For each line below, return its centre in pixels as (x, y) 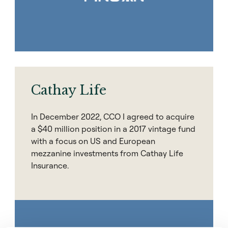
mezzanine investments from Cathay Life (107, 153)
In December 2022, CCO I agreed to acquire (113, 117)
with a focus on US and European (93, 141)
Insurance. (50, 165)
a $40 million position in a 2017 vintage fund (113, 129)
